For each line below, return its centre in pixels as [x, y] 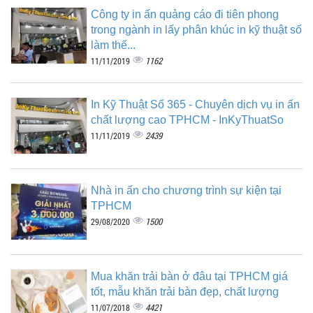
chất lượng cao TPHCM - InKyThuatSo [187, 119]
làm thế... [113, 45]
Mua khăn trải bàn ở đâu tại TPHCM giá [189, 276]
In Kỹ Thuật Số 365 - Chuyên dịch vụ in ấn [195, 104]
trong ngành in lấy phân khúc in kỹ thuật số [196, 29]
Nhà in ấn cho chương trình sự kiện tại [186, 190]
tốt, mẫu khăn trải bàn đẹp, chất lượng [185, 291]
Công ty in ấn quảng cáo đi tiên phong [185, 14]
